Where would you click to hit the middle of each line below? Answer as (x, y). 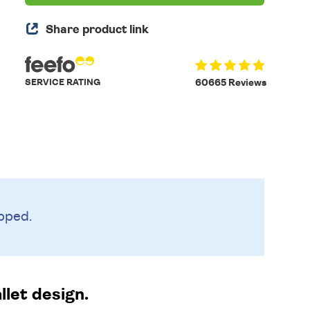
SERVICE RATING (63, 83)
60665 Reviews (230, 83)
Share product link (98, 29)
